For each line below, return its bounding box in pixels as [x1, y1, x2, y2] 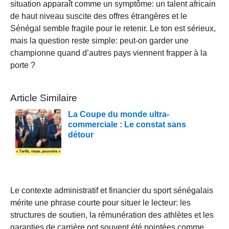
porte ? [10, 60, 35, 70]
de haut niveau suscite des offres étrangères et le [10, 11, 187, 20]
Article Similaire [10, 92, 77, 103]
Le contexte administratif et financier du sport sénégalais [10, 186, 213, 195]
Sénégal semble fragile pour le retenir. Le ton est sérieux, [10, 24, 216, 33]
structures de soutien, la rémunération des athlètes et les [10, 210, 214, 219]
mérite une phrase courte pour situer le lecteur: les [10, 198, 191, 207]
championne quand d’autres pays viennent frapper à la [10, 48, 207, 57]
